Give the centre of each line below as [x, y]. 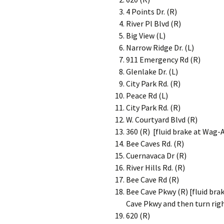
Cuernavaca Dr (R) [156, 155]
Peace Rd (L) [147, 95]
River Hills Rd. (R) [155, 167]
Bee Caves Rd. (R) [155, 143]
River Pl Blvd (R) [153, 23]
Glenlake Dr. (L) [152, 71]
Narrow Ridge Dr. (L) [160, 47]
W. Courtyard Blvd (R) [162, 119]
